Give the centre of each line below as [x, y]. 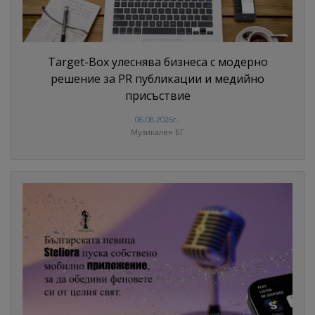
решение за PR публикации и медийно [157, 79]
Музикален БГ [157, 132]
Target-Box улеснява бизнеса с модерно [157, 62]
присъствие [157, 96]
